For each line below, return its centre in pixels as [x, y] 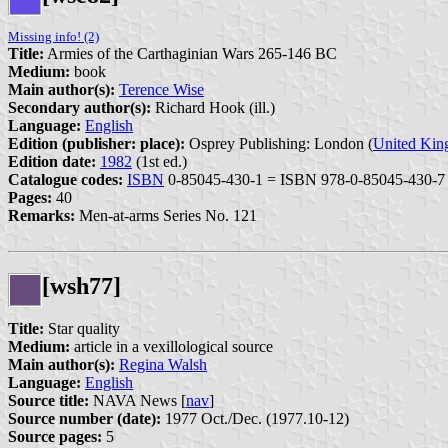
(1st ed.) [159, 162]
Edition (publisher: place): [96, 144]
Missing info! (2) [53, 37]
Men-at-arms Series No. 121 [166, 216]
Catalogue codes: [65, 180]
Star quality [82, 329]
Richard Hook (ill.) [213, 108]
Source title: [48, 401]
